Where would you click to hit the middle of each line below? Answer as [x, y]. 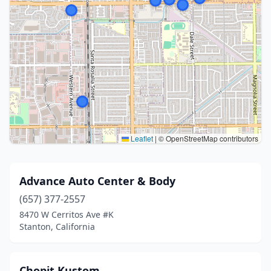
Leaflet [141, 138]
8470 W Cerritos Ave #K [67, 214]
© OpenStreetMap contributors [207, 138]
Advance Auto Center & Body [97, 181]
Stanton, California [57, 227]
